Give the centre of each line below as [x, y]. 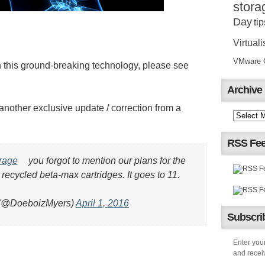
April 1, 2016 [103, 203]
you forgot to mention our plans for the [106, 161]
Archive [245, 90]
